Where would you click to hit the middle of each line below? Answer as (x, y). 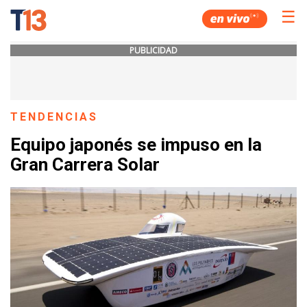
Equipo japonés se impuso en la (136, 145)
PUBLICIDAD (153, 50)
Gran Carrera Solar (85, 165)
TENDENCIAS (54, 117)
